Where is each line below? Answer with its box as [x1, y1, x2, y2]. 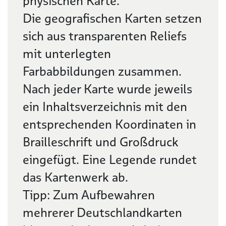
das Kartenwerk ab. [23, 169, 128, 186]
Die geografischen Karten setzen [23, 10, 202, 27]
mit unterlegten [23, 45, 111, 62]
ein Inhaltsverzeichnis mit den [23, 98, 187, 115]
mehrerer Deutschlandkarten [23, 204, 182, 221]
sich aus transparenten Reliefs [23, 28, 187, 44]
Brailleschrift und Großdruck [23, 134, 179, 150]
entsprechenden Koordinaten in [23, 116, 196, 133]
